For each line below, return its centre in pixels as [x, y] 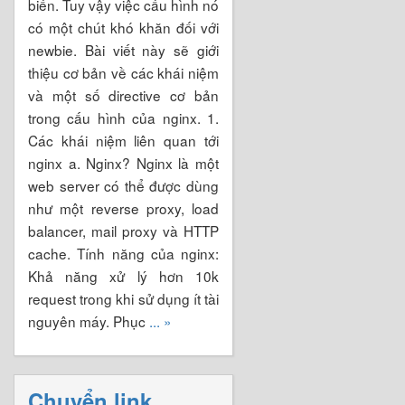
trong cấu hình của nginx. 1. [123, 117]
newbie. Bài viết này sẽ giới [123, 49]
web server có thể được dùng [123, 185]
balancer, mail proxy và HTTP [123, 230]
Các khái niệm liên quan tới [123, 140]
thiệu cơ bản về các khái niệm [123, 72]
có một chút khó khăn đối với [123, 27]
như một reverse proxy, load [123, 207]
